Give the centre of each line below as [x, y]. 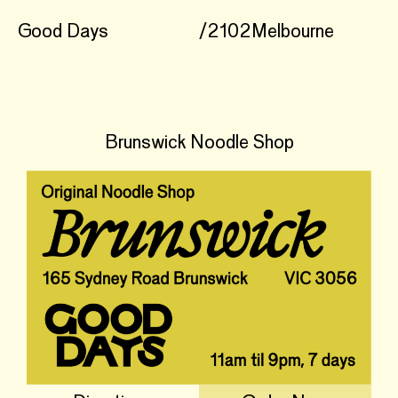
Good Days [63, 32]
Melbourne [293, 32]
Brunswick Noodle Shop [199, 143]
